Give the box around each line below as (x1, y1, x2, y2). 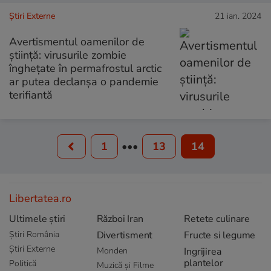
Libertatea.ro (9, 191, 71, 206)
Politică (9, 258, 36, 269)
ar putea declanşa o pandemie (9, 74, 158, 89)
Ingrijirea (184, 245, 221, 258)
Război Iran (96, 212, 143, 226)
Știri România (9, 229, 59, 240)
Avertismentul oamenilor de (9, 34, 145, 49)
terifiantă (9, 87, 53, 102)
